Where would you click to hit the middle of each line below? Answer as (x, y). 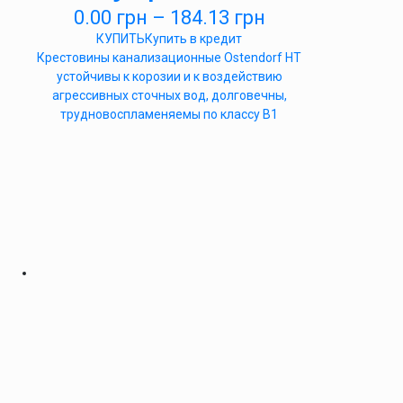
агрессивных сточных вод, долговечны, (169, 95)
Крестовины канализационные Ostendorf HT (169, 58)
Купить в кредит (193, 39)
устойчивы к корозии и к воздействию (169, 76)
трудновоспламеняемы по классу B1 (169, 114)
